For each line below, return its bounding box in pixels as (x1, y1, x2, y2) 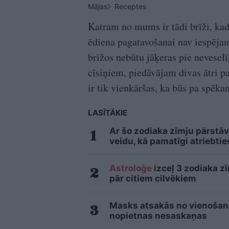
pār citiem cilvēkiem (109, 173, 196, 184)
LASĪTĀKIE (88, 108, 127, 118)
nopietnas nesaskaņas (109, 211, 207, 221)
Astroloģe (109, 163, 152, 174)
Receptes (114, 2, 146, 11)
